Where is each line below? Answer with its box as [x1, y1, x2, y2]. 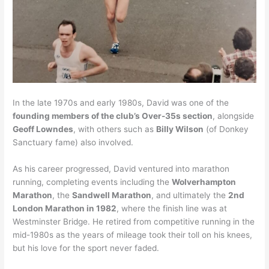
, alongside [213, 110, 255, 121]
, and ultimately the [151, 190, 229, 200]
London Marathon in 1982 [13, 203, 117, 213]
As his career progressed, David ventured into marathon [13, 163, 230, 174]
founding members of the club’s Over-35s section [13, 110, 213, 121]
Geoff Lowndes [13, 124, 74, 134]
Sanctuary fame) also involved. [13, 137, 134, 147]
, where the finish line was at [116, 203, 228, 213]
